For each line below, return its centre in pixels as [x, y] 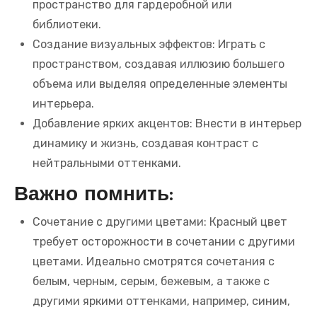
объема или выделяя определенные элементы [160, 83]
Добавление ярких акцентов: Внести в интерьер [167, 123]
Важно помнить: [94, 195]
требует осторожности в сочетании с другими [164, 242]
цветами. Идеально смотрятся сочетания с [154, 262]
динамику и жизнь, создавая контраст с [145, 143]
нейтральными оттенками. [107, 163]
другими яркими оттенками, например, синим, [161, 301]
